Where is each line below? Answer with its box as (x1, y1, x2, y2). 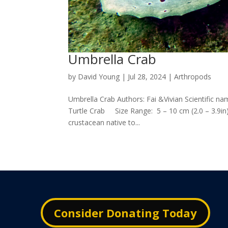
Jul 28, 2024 (128, 72, 166, 82)
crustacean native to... (68, 118, 140, 128)
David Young (78, 72, 120, 82)
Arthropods (174, 72, 212, 82)
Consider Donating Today (54, 205, 197, 220)
